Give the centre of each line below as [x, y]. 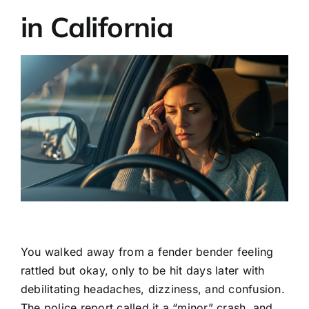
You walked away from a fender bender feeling [147, 251]
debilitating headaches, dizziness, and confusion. [152, 289]
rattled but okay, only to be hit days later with [142, 270]
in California [97, 27]
